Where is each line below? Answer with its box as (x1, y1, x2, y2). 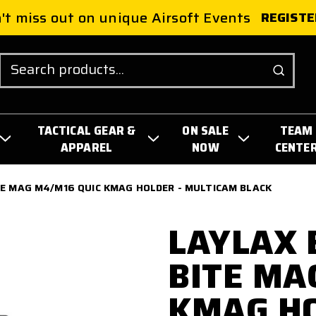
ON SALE (182, 120, 229, 140)
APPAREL (60, 137, 113, 157)
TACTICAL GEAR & (37, 120, 136, 140)
